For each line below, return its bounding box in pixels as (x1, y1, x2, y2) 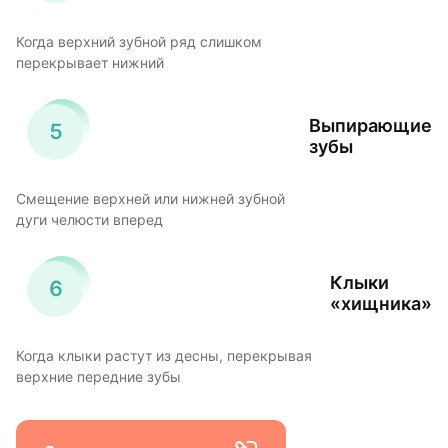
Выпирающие (309, 114, 432, 136)
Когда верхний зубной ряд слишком (16, 34, 262, 51)
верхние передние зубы (16, 369, 181, 386)
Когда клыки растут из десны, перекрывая (16, 348, 312, 365)
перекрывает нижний (16, 55, 164, 72)
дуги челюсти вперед (16, 212, 163, 229)
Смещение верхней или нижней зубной (16, 191, 285, 208)
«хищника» (330, 292, 432, 314)
